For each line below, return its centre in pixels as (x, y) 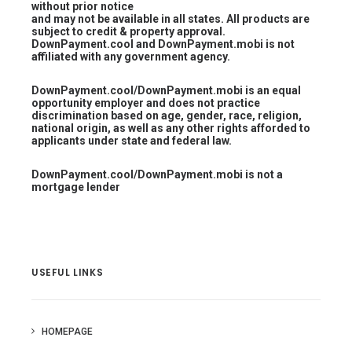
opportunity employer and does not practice (146, 103)
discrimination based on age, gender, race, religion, (167, 115)
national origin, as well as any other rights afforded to (171, 128)
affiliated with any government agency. (131, 57)
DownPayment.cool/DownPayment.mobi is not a (157, 174)
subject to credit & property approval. (128, 31)
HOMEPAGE (67, 332)
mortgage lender (76, 187)
